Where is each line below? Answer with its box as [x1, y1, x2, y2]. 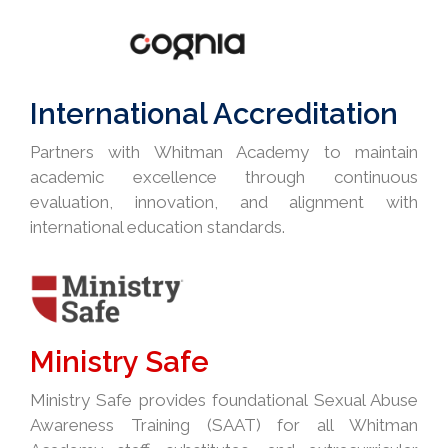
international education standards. [30, 217, 285, 238]
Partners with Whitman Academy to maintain [30, 142, 418, 163]
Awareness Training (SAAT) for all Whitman [30, 415, 418, 436]
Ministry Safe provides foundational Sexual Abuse [30, 390, 418, 411]
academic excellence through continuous [30, 167, 418, 188]
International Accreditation [30, 97, 398, 132]
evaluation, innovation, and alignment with [30, 192, 418, 213]
